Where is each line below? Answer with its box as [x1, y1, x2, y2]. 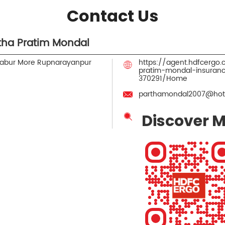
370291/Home [139, 72, 187, 84]
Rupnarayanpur [37, 56, 91, 68]
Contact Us [67, 4, 158, 27]
